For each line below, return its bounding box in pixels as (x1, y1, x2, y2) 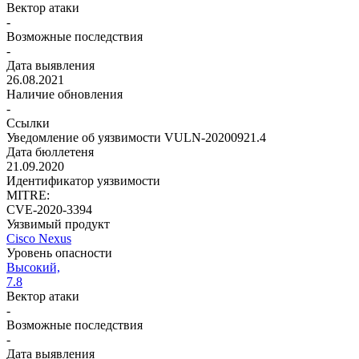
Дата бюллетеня (6, 145, 94, 159)
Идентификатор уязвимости (6, 174, 160, 188)
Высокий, (6, 260, 60, 274)
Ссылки (6, 116, 50, 130)
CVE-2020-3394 (6, 203, 92, 216)
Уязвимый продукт (6, 217, 110, 231)
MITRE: (6, 188, 50, 202)
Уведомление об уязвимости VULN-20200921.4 (6, 131, 266, 144)
